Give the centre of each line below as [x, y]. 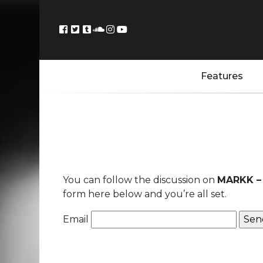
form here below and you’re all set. [145, 194]
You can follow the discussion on [140, 180]
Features [222, 76]
